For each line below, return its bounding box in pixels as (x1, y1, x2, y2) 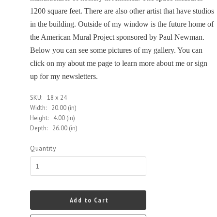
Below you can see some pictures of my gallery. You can (30, 46, 202, 54)
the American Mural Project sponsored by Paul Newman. (30, 32, 204, 41)
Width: (30, 103, 46, 112)
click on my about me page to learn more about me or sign (30, 59, 207, 67)
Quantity (30, 143, 57, 153)
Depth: (30, 124, 47, 132)
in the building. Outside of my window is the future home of (30, 19, 214, 28)
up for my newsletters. (30, 72, 100, 80)
